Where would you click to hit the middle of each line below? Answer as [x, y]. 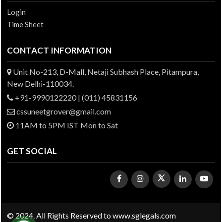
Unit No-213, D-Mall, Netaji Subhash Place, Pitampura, [105, 72]
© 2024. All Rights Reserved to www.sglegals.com [91, 215]
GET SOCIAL [32, 151]
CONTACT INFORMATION [59, 50]
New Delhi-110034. [40, 83]
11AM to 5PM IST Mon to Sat [66, 125]
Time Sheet [25, 24]
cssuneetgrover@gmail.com [63, 111]
